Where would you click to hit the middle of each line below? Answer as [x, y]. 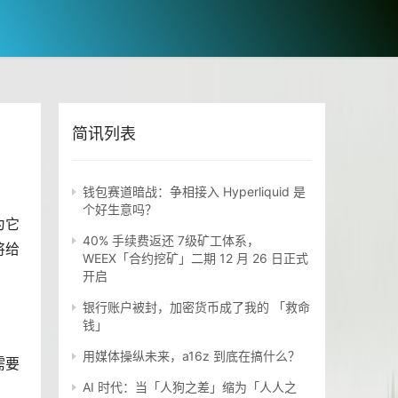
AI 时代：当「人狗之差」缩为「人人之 [190, 387]
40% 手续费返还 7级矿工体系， [171, 241]
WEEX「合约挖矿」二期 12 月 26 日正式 [195, 259]
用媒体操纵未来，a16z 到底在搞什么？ [191, 356]
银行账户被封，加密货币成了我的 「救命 [196, 307]
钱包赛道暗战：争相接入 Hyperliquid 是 [194, 192]
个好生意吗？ [120, 210]
